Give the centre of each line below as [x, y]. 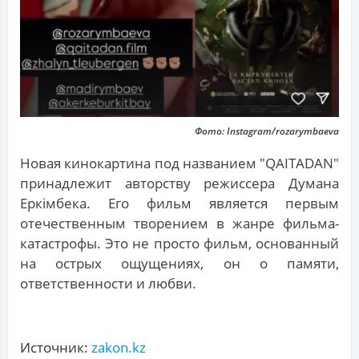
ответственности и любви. [108, 284]
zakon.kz [119, 348]
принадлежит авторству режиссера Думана [179, 184]
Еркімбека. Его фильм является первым [179, 204]
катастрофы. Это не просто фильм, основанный [179, 244]
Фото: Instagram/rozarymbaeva [267, 131]
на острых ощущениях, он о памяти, [179, 264]
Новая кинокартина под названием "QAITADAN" [179, 163]
